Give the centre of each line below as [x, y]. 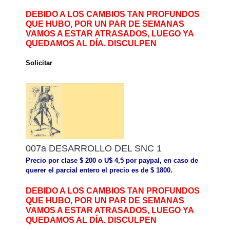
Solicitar [39, 63]
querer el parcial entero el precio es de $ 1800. [99, 170]
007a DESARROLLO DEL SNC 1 [94, 149]
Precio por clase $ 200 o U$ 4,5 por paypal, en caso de [112, 161]
